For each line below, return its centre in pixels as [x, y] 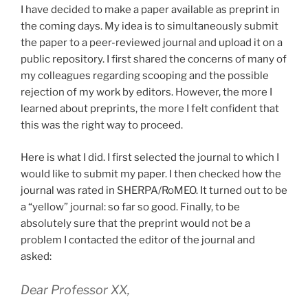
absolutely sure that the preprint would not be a [135, 223]
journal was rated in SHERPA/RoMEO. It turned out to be [154, 190]
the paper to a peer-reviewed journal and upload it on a [152, 43]
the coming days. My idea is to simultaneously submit [150, 26]
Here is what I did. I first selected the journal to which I [150, 157]
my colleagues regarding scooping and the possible [145, 76]
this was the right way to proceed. [102, 125]
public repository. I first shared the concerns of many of [154, 59]
